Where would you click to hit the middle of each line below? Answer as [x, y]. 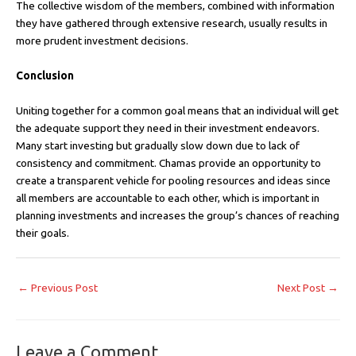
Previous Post [63, 287]
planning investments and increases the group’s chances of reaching [178, 215]
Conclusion [45, 75]
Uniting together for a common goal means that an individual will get [177, 110]
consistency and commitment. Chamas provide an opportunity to [168, 163]
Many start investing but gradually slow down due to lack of [158, 145]
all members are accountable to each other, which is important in [168, 197]
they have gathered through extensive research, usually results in [172, 23]
